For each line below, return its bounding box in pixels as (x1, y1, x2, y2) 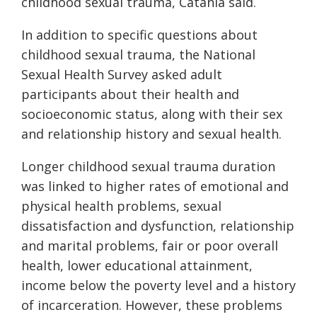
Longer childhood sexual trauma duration (21, 158, 275, 175)
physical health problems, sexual (21, 197, 221, 215)
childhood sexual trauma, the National (21, 46, 255, 64)
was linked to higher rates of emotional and (21, 178, 289, 195)
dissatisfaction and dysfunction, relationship (21, 217, 294, 235)
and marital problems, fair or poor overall (21, 237, 278, 255)
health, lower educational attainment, (21, 257, 253, 275)
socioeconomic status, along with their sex (21, 105, 282, 123)
